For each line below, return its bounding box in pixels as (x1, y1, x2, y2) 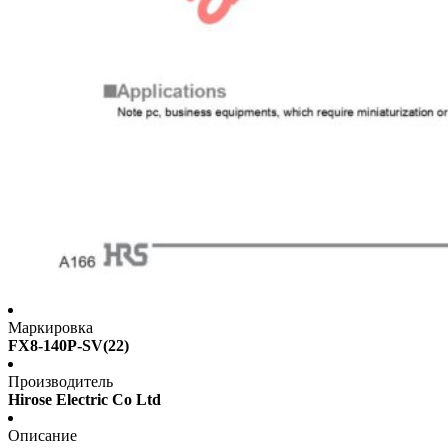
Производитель (8, 373, 113, 391)
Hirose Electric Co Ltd (8, 391, 161, 409)
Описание (8, 427, 77, 445)
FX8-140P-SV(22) (8, 337, 129, 355)
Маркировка (8, 319, 93, 337)
